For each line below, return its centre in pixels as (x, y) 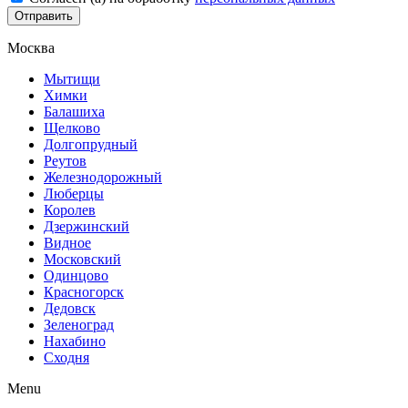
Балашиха (74, 111)
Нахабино (75, 341)
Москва (31, 47)
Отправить (44, 15)
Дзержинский (87, 226)
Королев (70, 209)
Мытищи (72, 78)
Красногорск (84, 291)
